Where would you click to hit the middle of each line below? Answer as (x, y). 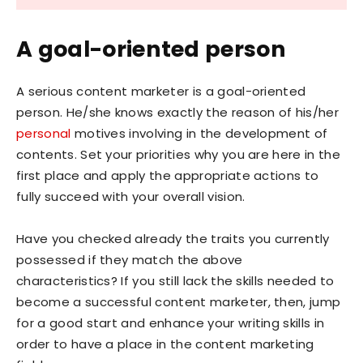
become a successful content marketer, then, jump (179, 302)
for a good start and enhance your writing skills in (171, 323)
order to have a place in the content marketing (165, 344)
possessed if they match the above (130, 260)
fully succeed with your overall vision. (131, 197)
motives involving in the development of (199, 134)
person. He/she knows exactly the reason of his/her (178, 113)
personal (44, 134)
